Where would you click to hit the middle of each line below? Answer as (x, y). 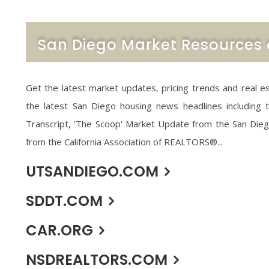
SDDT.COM (64, 201)
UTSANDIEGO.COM (92, 171)
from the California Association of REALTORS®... (124, 141)
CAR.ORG (59, 230)
